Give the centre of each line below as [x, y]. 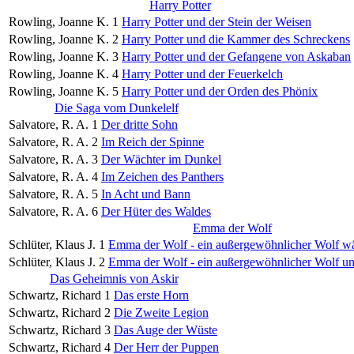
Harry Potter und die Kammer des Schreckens [236, 39]
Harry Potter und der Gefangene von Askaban [236, 56]
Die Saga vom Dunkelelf [116, 107]
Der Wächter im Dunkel [161, 159]
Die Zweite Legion [161, 312]
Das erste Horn [151, 295]
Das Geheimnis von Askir [114, 278]
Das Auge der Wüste [166, 330]
